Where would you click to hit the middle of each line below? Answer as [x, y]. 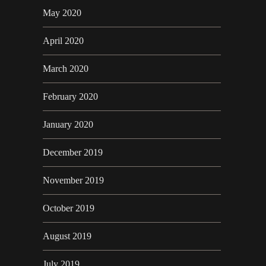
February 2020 [70, 97]
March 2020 [66, 69]
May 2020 [62, 13]
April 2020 [63, 41]
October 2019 [69, 208]
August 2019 [67, 236]
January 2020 [68, 125]
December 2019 [73, 153]
